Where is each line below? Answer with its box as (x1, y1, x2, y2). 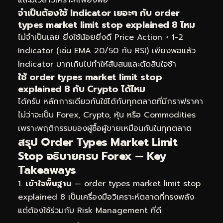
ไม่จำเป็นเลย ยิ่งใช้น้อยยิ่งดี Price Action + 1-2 (18, 31, 183, 44)
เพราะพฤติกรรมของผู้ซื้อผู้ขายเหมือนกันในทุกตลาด (18, 122, 192, 135)
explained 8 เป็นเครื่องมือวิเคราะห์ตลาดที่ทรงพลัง (18, 191, 194, 204)
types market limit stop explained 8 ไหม (18, 18, 195, 32)
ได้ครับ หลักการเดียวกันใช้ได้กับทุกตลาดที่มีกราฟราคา (18, 96, 203, 108)
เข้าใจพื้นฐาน (25, 178, 72, 190)
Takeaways (18, 162, 76, 179)
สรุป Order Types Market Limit (18, 134, 177, 151)
